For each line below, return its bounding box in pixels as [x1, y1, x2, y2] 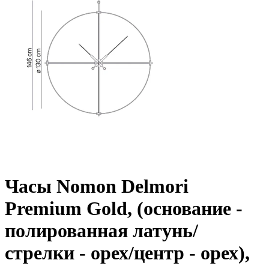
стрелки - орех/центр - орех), [5, 242, 250, 264]
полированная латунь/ [5, 220, 198, 242]
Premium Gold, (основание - [5, 198, 243, 220]
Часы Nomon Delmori [5, 175, 189, 198]
